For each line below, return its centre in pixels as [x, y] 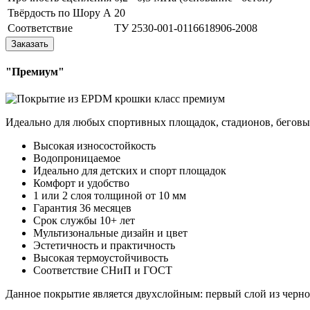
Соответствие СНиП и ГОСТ [103, 271]
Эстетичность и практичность [104, 246]
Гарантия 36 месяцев [82, 208]
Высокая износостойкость [94, 146]
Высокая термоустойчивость [101, 258]
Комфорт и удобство [81, 183]
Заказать [30, 44]
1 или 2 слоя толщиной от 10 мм [110, 196]
